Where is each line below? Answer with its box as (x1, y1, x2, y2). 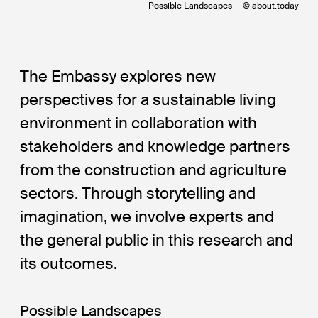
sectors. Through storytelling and (20, 182, 256, 204)
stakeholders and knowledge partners (20, 136, 291, 157)
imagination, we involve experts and (20, 206, 275, 227)
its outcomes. (20, 253, 118, 274)
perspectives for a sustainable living (20, 89, 277, 110)
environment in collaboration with (20, 112, 258, 133)
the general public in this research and (20, 229, 294, 251)
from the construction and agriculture (20, 159, 287, 180)
